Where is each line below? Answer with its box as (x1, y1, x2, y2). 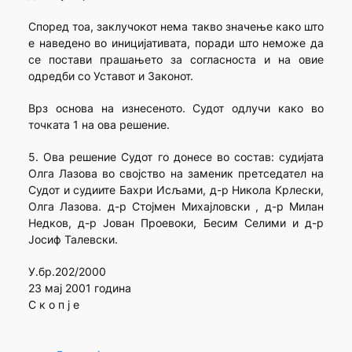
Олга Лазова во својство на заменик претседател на (27, 167, 324, 181)
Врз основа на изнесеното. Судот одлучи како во (27, 101, 324, 115)
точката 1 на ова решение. (27, 118, 170, 132)
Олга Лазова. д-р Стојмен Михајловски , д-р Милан (27, 200, 324, 214)
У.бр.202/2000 (27, 265, 106, 279)
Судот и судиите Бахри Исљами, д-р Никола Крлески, (27, 183, 324, 197)
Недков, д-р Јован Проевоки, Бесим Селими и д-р (27, 216, 324, 230)
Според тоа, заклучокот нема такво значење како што (27, 20, 324, 34)
